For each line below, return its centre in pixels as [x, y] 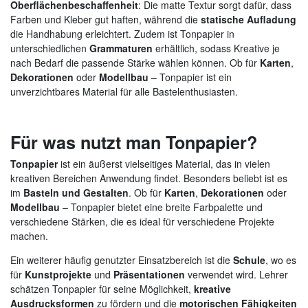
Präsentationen [149, 274]
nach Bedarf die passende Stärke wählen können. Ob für [135, 62]
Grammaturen [121, 48]
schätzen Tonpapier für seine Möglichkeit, [102, 288]
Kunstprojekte [58, 274]
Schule [249, 260]
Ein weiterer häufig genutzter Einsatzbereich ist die [122, 260]
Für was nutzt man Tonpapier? [134, 142]
